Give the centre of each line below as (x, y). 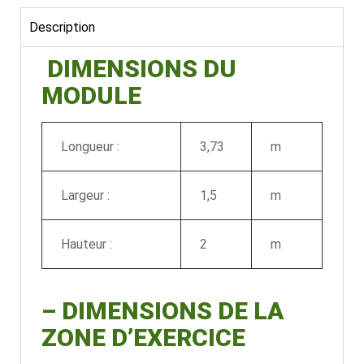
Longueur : (90, 146)
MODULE (91, 95)
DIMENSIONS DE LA (173, 310)
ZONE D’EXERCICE (143, 337)
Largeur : (85, 195)
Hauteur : (86, 244)
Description (62, 27)
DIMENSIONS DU (139, 68)
